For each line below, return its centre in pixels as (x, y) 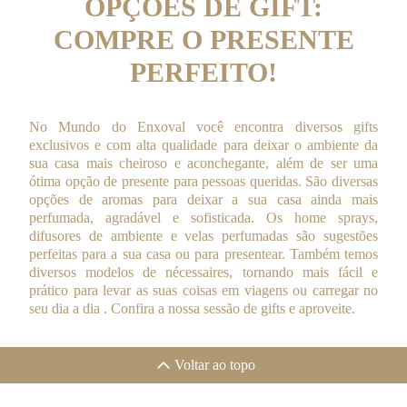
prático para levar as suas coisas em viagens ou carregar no (203, 290)
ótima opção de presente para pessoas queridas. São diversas (203, 181)
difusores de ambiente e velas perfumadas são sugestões (203, 236)
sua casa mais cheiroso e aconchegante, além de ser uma (203, 163)
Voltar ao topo (214, 365)
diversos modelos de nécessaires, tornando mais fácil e (203, 272)
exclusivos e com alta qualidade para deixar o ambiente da (203, 145)
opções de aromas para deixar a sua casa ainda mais (203, 199)
